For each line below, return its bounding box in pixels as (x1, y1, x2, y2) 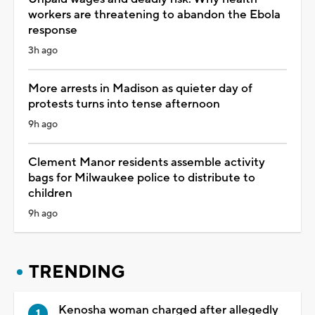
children (28, 185, 72, 201)
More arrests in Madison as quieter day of (28, 80, 252, 96)
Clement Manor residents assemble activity (28, 154, 265, 170)
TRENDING (29, 260, 125, 283)
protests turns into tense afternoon (28, 96, 220, 112)
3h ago (28, 44, 58, 57)
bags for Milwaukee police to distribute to (28, 169, 255, 186)
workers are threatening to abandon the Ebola (28, 6, 281, 22)
